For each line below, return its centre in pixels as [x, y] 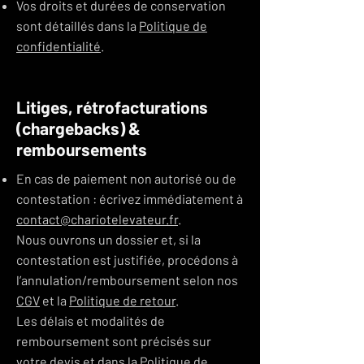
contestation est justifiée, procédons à [127, 260]
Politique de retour [122, 300]
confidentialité [58, 46]
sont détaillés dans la [78, 26]
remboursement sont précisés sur [114, 341]
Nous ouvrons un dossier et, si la [108, 239]
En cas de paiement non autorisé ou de [126, 178]
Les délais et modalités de [91, 321]
